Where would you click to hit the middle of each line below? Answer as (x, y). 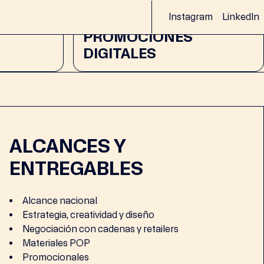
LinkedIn (241, 16)
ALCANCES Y (68, 146)
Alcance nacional (60, 201)
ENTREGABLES (77, 169)
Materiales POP (57, 243)
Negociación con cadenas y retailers (101, 229)
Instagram (191, 16)
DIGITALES (120, 53)
